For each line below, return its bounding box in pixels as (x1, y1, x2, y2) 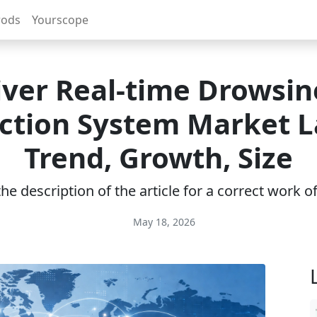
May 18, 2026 (130, 215, 195, 229)
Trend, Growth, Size (24, 138, 293, 177)
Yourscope (32, 12, 88, 28)
